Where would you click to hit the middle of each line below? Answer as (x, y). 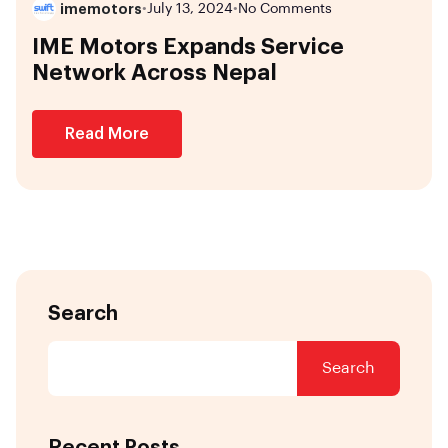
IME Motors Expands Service (188, 46)
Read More (107, 133)
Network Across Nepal (154, 72)
